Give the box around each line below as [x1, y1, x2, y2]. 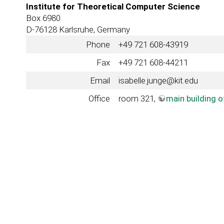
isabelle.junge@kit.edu [118, 75, 198, 85]
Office [88, 93, 110, 103]
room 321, [118, 93, 158, 103]
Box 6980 [25, 13, 60, 23]
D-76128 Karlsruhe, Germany [25, 24, 130, 34]
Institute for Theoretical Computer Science [25, 1, 200, 11]
